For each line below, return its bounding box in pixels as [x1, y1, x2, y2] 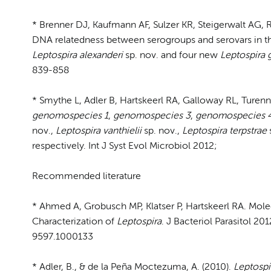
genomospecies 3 [113, 111, 191, 121]
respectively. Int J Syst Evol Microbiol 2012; [31, 141, 217, 151]
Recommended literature [31, 171, 141, 181]
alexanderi [79, 50, 123, 60]
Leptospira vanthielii [55, 126, 144, 136]
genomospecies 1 [31, 111, 108, 121]
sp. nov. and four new [122, 50, 220, 60]
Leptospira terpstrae [181, 126, 267, 136]
